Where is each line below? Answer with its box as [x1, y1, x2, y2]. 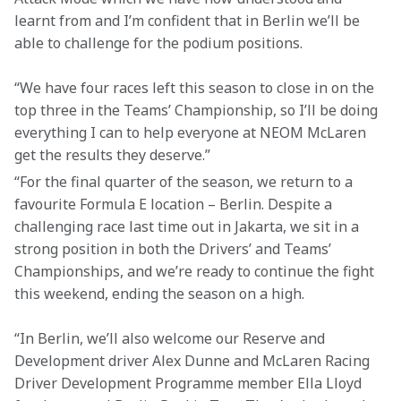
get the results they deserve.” [14, 145, 210, 165]
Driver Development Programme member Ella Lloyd [14, 373, 365, 393]
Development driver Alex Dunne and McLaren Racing [14, 351, 373, 371]
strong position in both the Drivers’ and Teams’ [14, 239, 335, 259]
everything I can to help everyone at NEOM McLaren [14, 123, 370, 142]
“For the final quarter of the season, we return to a [14, 172, 356, 192]
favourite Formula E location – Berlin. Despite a [14, 194, 336, 214]
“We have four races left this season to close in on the [14, 78, 378, 98]
